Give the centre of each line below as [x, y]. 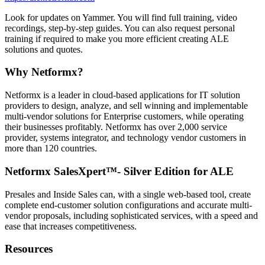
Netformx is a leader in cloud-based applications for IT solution [122, 95]
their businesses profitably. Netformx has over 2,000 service [116, 127]
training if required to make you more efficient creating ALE [117, 38]
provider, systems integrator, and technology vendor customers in [125, 138]
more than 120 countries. [51, 148]
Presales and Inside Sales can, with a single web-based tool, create [128, 194]
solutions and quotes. [44, 49]
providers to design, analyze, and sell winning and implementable [126, 106]
